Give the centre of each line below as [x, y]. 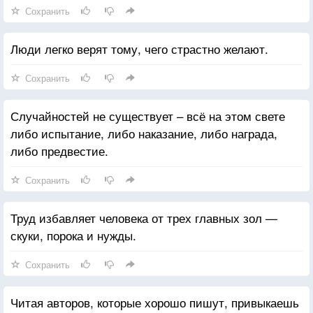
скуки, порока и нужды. [73, 235]
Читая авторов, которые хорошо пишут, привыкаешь [155, 302]
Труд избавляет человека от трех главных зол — [144, 217]
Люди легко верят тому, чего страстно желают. [139, 48]
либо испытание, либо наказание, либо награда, [144, 133]
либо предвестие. [59, 150]
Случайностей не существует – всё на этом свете [148, 115]
